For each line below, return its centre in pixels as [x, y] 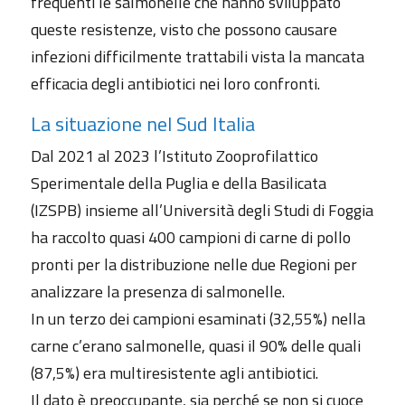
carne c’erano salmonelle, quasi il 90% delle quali [195, 345]
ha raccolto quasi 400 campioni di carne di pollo [190, 237]
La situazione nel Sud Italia [142, 123]
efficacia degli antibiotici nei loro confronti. [175, 83]
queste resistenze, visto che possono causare [184, 29]
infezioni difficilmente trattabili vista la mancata [197, 56]
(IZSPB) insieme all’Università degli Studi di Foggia [202, 210]
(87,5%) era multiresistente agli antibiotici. [174, 372]
